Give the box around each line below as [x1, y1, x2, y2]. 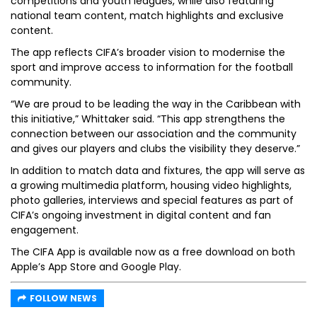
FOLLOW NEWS [30, 292, 97, 304]
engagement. [11, 223, 79, 237]
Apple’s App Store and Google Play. [11, 260, 181, 274]
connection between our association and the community [11, 127, 296, 141]
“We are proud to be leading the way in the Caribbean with [11, 97, 301, 111]
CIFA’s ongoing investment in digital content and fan [11, 208, 271, 222]
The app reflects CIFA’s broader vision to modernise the [11, 45, 285, 59]
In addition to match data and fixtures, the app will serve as [11, 163, 305, 178]
